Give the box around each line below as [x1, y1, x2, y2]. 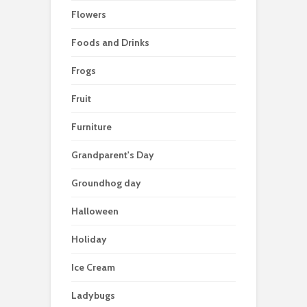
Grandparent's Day [71, 149, 154, 162]
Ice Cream [71, 261, 115, 274]
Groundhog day [71, 177, 141, 190]
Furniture [71, 121, 112, 134]
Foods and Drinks [71, 36, 149, 49]
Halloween [71, 205, 119, 218]
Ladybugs [71, 289, 115, 302]
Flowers [71, 8, 106, 21]
